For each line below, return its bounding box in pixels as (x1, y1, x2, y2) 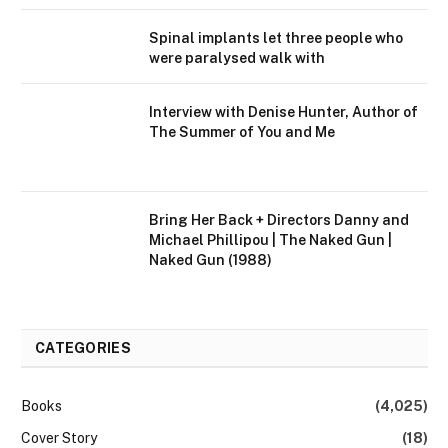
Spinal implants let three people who (149, 29, 403, 46)
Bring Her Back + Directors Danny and (149, 211, 409, 228)
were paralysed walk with (149, 49, 325, 66)
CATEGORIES (35, 339, 131, 356)
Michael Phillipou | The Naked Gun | (149, 231, 392, 248)
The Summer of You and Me (149, 123, 335, 140)
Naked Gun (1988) (149, 251, 272, 268)
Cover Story (21, 429, 97, 446)
